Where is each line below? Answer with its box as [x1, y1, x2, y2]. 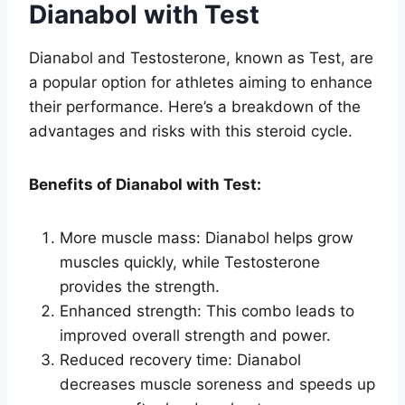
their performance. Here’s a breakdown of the [29, 97, 361, 116]
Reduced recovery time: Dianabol [60, 350, 301, 369]
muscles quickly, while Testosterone [60, 252, 320, 271]
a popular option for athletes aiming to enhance [29, 72, 372, 91]
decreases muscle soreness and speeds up [60, 374, 375, 393]
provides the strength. [60, 277, 220, 296]
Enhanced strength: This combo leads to [60, 301, 354, 320]
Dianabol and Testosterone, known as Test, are [29, 48, 373, 67]
